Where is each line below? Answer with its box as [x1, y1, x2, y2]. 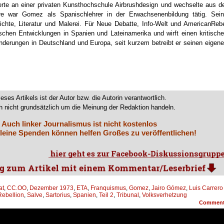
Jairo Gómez [151, 184, 186, 192]
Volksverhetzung [142, 191, 187, 199]
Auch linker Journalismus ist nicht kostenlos [1, 119, 157, 128]
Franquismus [90, 184, 126, 192]
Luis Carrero [189, 184, 223, 192]
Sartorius [45, 191, 70, 199]
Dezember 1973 [29, 184, 73, 192]
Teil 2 [99, 191, 113, 199]
